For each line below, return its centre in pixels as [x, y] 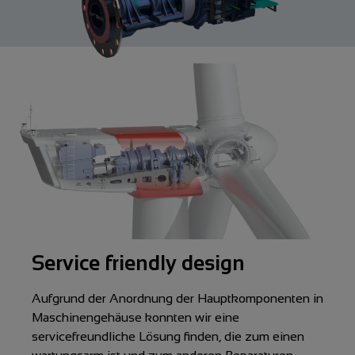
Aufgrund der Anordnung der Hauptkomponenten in [177, 298]
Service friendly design [138, 263]
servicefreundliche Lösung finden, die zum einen [168, 336]
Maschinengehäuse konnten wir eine [136, 317]
